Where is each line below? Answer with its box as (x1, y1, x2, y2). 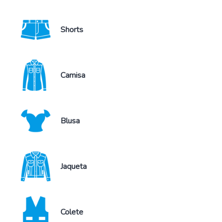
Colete (60, 206, 83, 218)
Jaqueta (60, 161, 87, 172)
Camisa (60, 69, 85, 81)
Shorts (60, 24, 83, 35)
